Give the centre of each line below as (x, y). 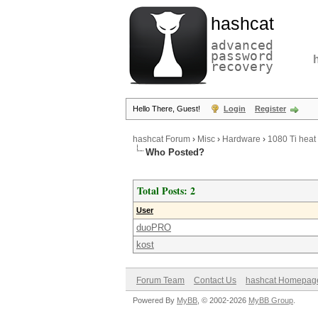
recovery (242, 66)
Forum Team (160, 280)
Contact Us (215, 280)
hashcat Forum (161, 139)
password (242, 56)
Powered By (155, 300)
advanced (242, 45)
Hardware (241, 139)
